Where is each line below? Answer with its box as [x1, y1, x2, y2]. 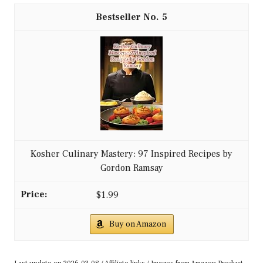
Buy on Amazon [109, 218, 166, 230]
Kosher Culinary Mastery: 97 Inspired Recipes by [31, 147, 232, 160]
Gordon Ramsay [100, 161, 163, 174]
